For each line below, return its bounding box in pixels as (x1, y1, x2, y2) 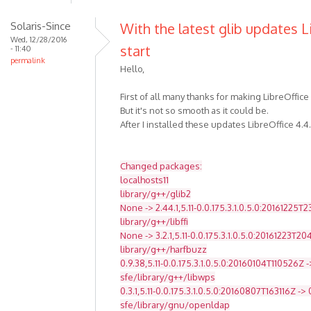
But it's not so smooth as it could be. (120, 104, 269, 116)
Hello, (120, 62, 144, 74)
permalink (10, 55, 45, 65)
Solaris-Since (10, 19, 71, 33)
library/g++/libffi (120, 215, 188, 227)
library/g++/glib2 (120, 187, 191, 199)
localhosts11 (120, 174, 169, 185)
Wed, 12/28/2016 (10, 34, 67, 44)
